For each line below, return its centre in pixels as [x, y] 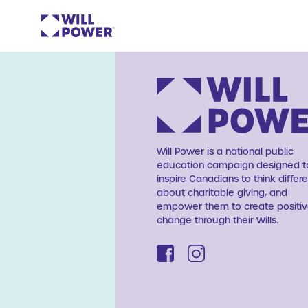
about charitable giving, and [222, 192]
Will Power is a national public [225, 151]
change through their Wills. [218, 219]
